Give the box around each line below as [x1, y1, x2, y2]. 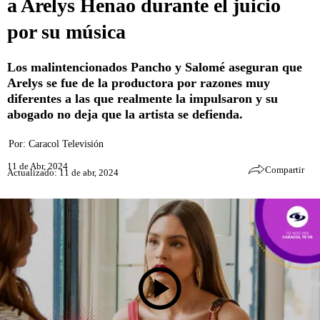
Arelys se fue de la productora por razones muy [7, 75, 270, 90]
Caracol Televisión [29, 138, 104, 149]
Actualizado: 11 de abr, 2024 [7, 167, 119, 179]
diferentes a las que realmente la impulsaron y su [7, 91, 278, 106]
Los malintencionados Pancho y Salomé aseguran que [7, 59, 302, 74]
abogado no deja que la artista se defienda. [7, 106, 243, 121]
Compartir [265, 164, 304, 175]
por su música [7, 20, 126, 43]
